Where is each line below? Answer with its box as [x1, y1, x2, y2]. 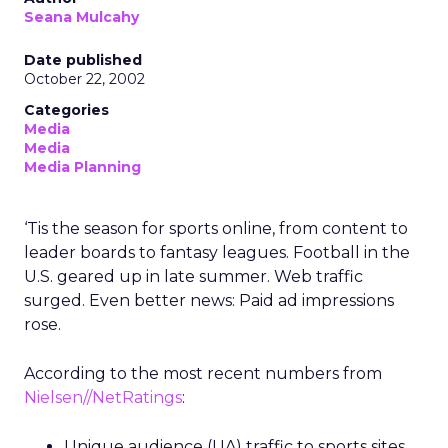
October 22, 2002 [24, 70, 145, 88]
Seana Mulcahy [24, 8, 139, 26]
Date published [24, 51, 142, 69]
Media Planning [24, 158, 141, 176]
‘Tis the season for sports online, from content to [24, 219, 408, 238]
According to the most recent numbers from [24, 364, 382, 383]
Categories [24, 101, 109, 119]
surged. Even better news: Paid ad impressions [24, 291, 394, 310]
